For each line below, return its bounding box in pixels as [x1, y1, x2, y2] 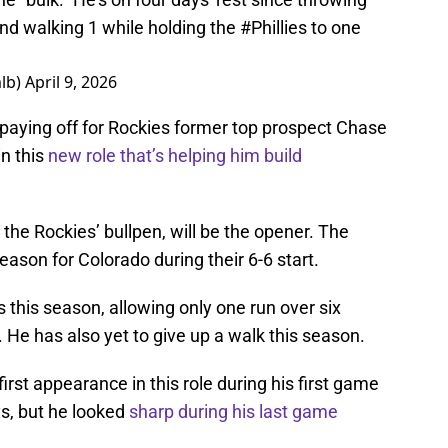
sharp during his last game [129, 401, 338, 423]
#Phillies [240, 17, 307, 39]
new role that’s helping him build [48, 145, 302, 167]
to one [307, 17, 361, 39]
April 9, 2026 [25, 71, 117, 94]
